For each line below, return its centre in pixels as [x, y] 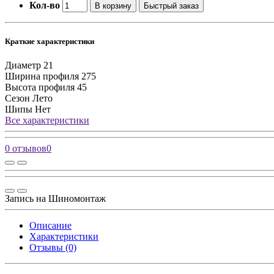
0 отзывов [26, 149]
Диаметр [23, 65]
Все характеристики [47, 120]
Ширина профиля [42, 76]
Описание [50, 226]
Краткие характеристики [50, 42]
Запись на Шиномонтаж [55, 199]
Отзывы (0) [53, 248]
